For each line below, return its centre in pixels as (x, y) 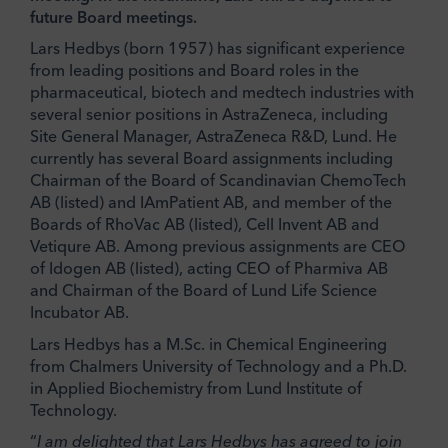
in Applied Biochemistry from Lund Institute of (196, 387)
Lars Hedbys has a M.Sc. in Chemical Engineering (208, 343)
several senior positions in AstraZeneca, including (209, 114)
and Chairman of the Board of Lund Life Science (203, 290)
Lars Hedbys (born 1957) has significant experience (217, 48)
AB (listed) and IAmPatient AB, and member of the (211, 202)
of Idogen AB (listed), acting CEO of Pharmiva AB (209, 268)
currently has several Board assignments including (213, 158)
